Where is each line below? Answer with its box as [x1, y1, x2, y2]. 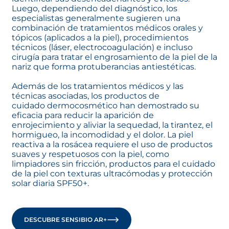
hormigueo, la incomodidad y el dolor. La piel [12, 129, 193, 140]
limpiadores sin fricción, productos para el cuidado [12, 158, 215, 169]
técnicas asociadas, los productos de [12, 90, 159, 101]
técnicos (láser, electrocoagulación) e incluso [12, 42, 193, 52]
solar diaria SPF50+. [12, 178, 89, 188]
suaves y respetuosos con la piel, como [12, 149, 169, 159]
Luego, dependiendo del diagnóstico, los [12, 3, 177, 13]
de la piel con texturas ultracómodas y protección [12, 168, 213, 178]
